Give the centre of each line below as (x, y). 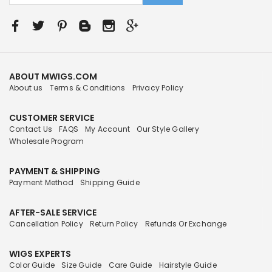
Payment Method (41, 183)
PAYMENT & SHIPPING (55, 172)
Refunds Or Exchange (186, 224)
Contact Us (31, 129)
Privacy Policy (158, 88)
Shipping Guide (110, 183)
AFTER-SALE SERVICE (53, 213)
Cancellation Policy (46, 224)
